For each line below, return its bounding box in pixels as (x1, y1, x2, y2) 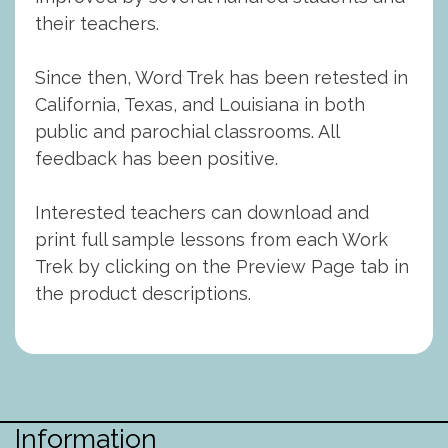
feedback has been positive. (35, 148, 278, 169)
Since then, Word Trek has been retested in (35, 67, 408, 88)
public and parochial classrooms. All (35, 121, 339, 142)
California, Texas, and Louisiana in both (35, 94, 365, 115)
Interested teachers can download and (35, 202, 369, 223)
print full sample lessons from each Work (35, 229, 388, 250)
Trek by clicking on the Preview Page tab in (35, 256, 409, 277)
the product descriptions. (35, 283, 251, 304)
